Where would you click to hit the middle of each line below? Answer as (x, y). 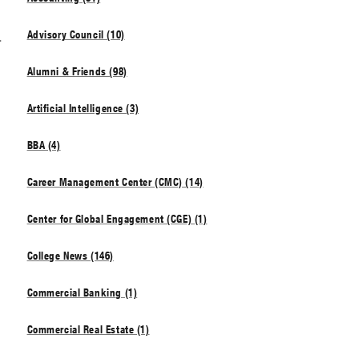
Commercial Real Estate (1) (88, 329)
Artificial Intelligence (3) (83, 108)
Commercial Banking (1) (82, 292)
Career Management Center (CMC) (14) (115, 182)
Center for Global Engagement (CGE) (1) (117, 218)
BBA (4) (44, 145)
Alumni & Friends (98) (77, 71)
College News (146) (70, 255)
